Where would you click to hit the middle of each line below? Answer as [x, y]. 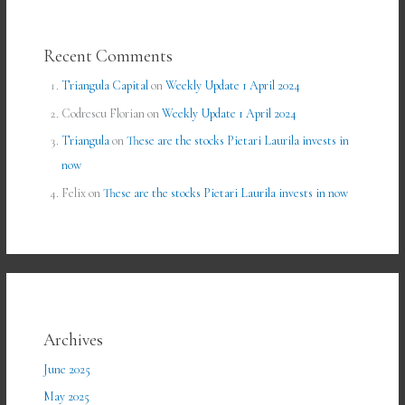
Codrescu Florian [104, 113]
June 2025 [67, 369]
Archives [74, 339]
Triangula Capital [105, 86]
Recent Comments [108, 56]
